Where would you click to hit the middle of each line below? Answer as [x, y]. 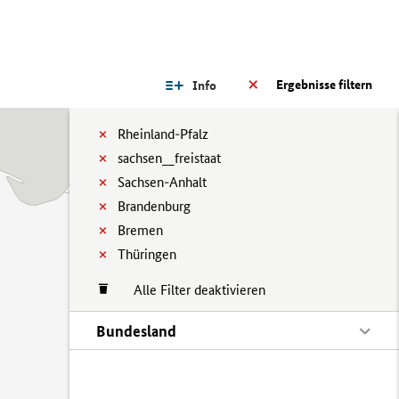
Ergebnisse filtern [324, 85]
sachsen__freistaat [169, 158]
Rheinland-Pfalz [163, 134]
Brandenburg [154, 206]
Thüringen [147, 254]
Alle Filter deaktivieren [191, 290]
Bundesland [136, 331]
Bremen [140, 230]
